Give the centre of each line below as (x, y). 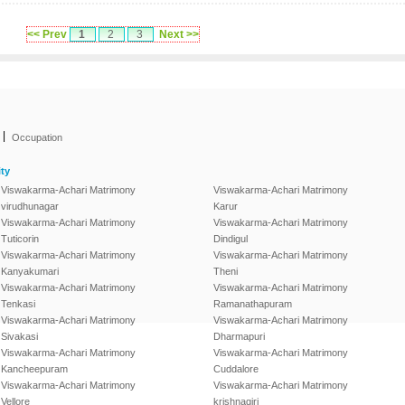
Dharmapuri (239, 336)
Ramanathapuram (253, 304)
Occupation (37, 137)
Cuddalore (236, 369)
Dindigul (231, 239)
